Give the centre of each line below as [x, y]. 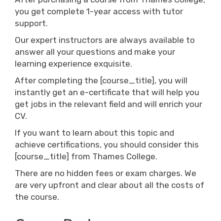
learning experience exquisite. [74, 64]
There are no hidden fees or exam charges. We [106, 173]
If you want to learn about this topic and [94, 133]
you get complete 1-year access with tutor [99, 11]
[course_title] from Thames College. [86, 156]
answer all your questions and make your [95, 52]
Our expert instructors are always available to [105, 40]
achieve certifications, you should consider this [107, 145]
